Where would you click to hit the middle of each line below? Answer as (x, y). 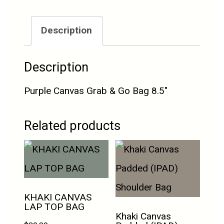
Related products (72, 126)
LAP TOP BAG (75, 207)
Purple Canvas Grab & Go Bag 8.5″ (96, 91)
